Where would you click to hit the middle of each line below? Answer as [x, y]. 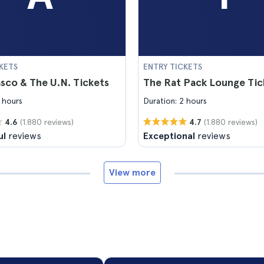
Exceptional [169, 136]
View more [132, 172]
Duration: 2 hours [175, 101]
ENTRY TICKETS [173, 67]
